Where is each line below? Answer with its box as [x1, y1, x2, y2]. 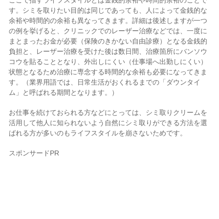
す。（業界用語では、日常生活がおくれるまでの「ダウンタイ [9, 78, 201, 87]
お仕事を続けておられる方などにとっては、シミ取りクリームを [9, 109, 208, 117]
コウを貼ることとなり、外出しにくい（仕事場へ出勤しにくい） [9, 58, 208, 66]
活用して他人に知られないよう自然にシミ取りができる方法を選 [9, 119, 208, 127]
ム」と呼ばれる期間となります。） [9, 88, 119, 97]
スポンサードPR [9, 149, 60, 157]
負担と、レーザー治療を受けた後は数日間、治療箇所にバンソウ [9, 47, 208, 56]
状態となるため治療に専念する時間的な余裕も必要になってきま [9, 68, 208, 76]
